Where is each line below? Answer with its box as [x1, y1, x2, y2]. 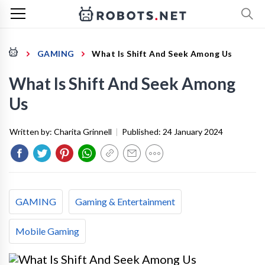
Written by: [9, 127, 54, 137]
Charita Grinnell [54, 127, 112, 137]
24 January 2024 [163, 127, 223, 137]
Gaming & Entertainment [75, 196, 175, 207]
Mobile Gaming [15, 225, 79, 237]
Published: [122, 127, 163, 137]
